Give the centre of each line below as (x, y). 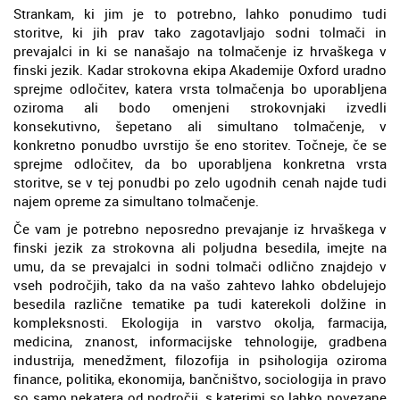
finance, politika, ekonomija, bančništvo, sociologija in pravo (200, 378)
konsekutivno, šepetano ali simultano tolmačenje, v (200, 125)
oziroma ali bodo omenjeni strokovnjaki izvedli (200, 107)
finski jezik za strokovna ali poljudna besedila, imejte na (200, 247)
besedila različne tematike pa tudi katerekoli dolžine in (200, 303)
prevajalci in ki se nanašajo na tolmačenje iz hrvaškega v (200, 50)
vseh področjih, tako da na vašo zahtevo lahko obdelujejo (200, 284)
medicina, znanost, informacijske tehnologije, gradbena (200, 341)
